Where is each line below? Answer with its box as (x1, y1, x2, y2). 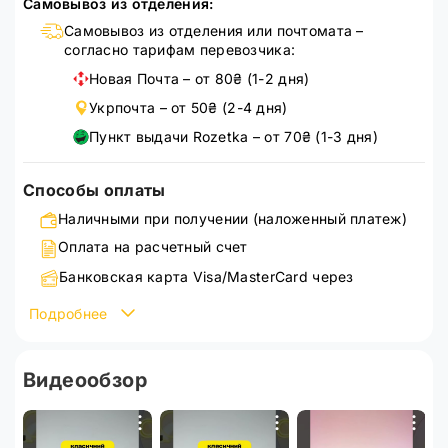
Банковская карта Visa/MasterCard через (59, 268, 354, 285)
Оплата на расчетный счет (58, 238, 248, 255)
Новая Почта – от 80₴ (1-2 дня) (89, 70, 310, 87)
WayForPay (59, 287, 136, 304)
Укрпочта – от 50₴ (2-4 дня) (89, 99, 288, 116)
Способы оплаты (23, 180, 166, 200)
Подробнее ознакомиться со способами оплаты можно (23, 315, 416, 332)
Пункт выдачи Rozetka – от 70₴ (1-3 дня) (89, 128, 378, 145)
